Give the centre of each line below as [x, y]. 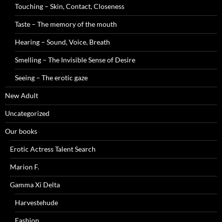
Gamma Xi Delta [35, 185]
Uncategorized [27, 113]
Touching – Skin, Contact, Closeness [70, 6]
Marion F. [25, 167]
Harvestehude [36, 203]
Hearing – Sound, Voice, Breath [62, 42]
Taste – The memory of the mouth [66, 24]
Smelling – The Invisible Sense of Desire [75, 60]
